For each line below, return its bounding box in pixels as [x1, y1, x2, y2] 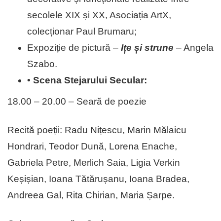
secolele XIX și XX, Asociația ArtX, [27, 10, 171, 21]
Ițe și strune [121, 42, 174, 53]
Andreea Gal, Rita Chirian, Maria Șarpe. [7, 190, 175, 201]
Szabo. [27, 59, 57, 70]
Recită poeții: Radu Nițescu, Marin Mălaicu [7, 125, 186, 136]
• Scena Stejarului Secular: [27, 75, 147, 86]
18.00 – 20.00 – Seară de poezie [7, 96, 147, 107]
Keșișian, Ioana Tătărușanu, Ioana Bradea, [7, 174, 189, 184]
